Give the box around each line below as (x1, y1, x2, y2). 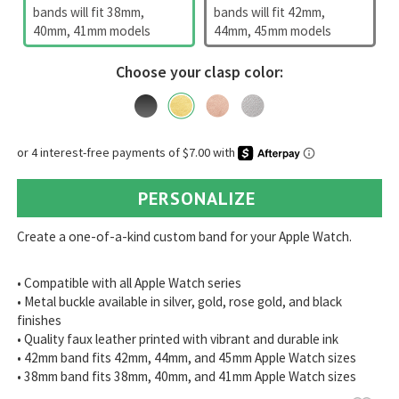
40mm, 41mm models (33, 21, 151, 39)
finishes (17, 311, 62, 329)
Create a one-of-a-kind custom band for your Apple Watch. (17, 227, 353, 245)
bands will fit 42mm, (214, 3, 325, 20)
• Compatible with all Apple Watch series (17, 273, 242, 291)
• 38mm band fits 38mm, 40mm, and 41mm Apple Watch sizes (17, 367, 357, 385)
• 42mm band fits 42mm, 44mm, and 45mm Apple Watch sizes (17, 348, 357, 366)
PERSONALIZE (138, 185, 256, 210)
